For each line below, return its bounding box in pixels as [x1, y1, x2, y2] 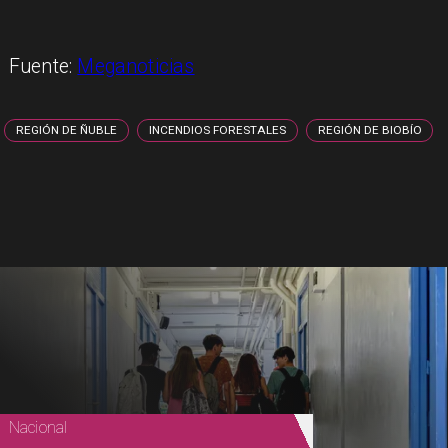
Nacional [8, 418, 68, 438]
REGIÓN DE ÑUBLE [16, 123, 118, 138]
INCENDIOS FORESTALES [149, 123, 287, 138]
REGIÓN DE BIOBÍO [318, 123, 423, 138]
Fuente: [8, 55, 78, 79]
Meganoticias [77, 55, 195, 79]
